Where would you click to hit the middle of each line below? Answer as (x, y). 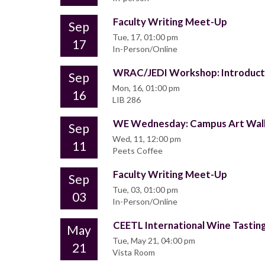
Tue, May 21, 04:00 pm (154, 241)
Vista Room (134, 253)
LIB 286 (127, 100)
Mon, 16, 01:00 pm (146, 88)
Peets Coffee (138, 151)
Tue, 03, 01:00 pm (145, 190)
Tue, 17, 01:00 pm (145, 37)
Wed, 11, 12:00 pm (147, 139)
